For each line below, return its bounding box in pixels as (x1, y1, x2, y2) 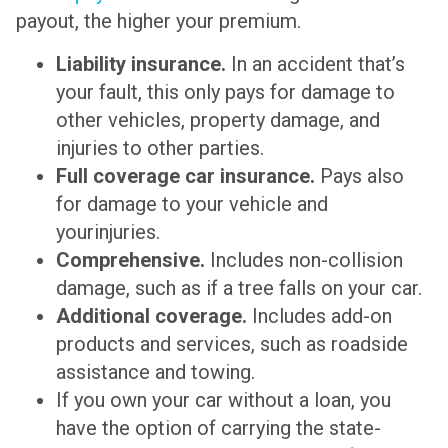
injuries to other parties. (56, 135, 264, 160)
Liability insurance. (56, 51, 226, 76)
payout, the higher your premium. (16, 9, 301, 34)
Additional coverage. (56, 303, 247, 328)
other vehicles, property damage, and (56, 107, 380, 132)
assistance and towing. (56, 359, 255, 384)
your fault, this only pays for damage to (56, 79, 395, 104)
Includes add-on (247, 303, 392, 328)
